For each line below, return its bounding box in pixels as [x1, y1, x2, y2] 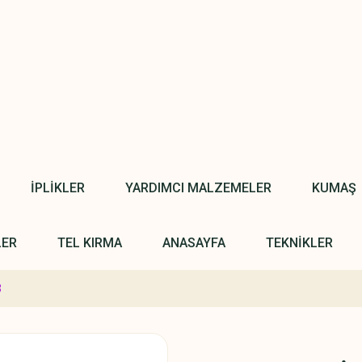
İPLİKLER [31, 179, 85, 196]
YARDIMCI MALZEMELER [125, 179, 271, 196]
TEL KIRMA [57, 234, 122, 250]
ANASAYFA [162, 234, 225, 250]
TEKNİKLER [265, 234, 333, 250]
